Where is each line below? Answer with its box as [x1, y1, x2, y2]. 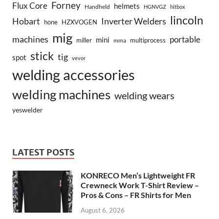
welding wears [114, 89, 175, 101]
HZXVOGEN [62, 18, 97, 26]
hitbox [170, 3, 185, 10]
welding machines [12, 86, 110, 102]
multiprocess [130, 36, 166, 44]
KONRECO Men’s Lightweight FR [81, 170, 195, 180]
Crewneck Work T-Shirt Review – [81, 180, 199, 190]
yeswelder [12, 105, 43, 114]
